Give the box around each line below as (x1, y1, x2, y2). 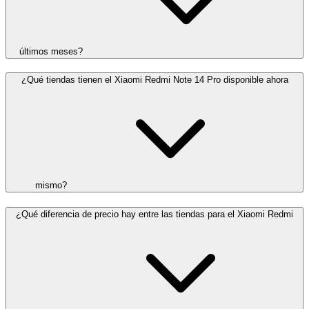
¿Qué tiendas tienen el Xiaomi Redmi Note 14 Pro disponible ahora (21, 74, 288, 86)
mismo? (35, 180, 67, 191)
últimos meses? (19, 46, 83, 57)
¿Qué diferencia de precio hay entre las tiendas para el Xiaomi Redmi (16, 209, 293, 219)
